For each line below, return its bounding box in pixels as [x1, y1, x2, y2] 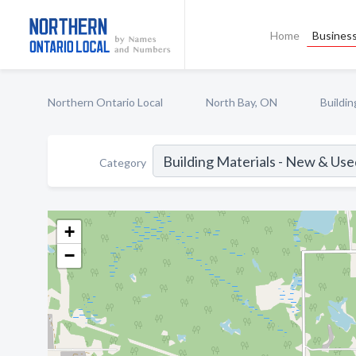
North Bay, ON [206, 95, 277, 109]
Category [99, 155, 146, 169]
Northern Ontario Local [48, 95, 163, 109]
